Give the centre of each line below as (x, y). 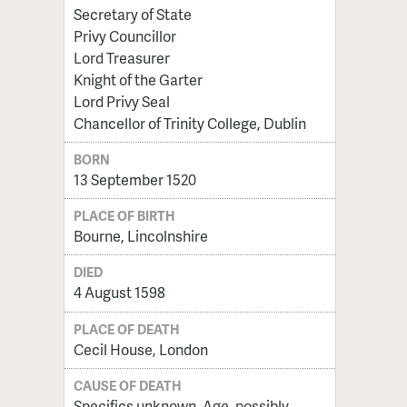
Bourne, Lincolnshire (140, 236)
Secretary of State (132, 14)
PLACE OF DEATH (127, 328)
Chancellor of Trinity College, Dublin (189, 123)
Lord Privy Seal (121, 101)
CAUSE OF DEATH (128, 385)
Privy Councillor (124, 35)
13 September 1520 (134, 180)
